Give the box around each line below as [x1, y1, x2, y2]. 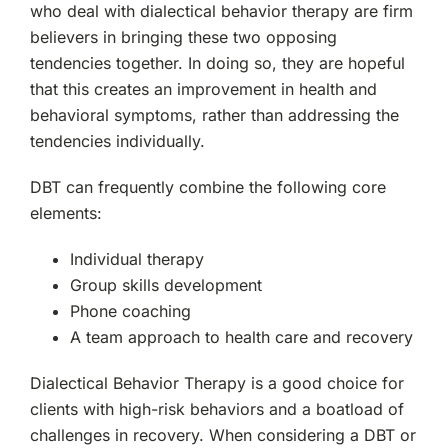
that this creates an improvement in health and [29, 78, 377, 99]
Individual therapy [69, 248, 204, 269]
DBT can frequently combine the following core [29, 176, 386, 197]
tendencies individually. [29, 130, 205, 151]
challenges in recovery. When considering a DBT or [29, 424, 416, 445]
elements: [29, 202, 102, 223]
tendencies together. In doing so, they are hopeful [29, 52, 405, 73]
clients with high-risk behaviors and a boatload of [29, 398, 404, 419]
